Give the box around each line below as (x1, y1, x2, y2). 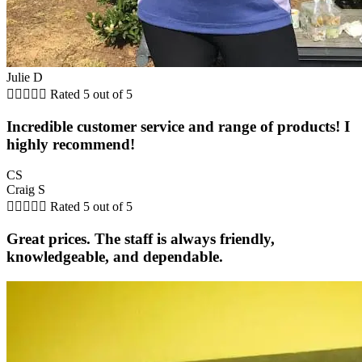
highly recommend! (6, 135, 135, 153)
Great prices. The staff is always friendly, (6, 230, 275, 248)
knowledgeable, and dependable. (6, 248, 223, 266)
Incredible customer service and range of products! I (6, 117, 350, 135)
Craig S (6, 183, 45, 197)
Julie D (6, 69, 43, 84)
